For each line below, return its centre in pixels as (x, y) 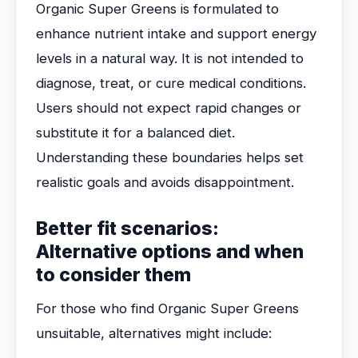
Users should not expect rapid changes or (169, 108)
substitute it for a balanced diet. (135, 133)
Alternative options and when (170, 252)
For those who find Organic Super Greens (167, 308)
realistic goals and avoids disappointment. (165, 182)
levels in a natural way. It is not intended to (170, 58)
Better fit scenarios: (127, 229)
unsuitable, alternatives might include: (154, 333)
